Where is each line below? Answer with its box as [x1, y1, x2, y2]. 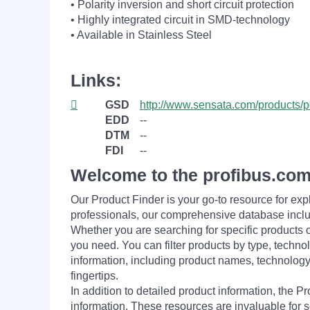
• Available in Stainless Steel [71, 29, 212, 41]
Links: [71, 71, 121, 90]
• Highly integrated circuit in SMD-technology [71, 14, 290, 26]
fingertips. [71, 270, 118, 282]
